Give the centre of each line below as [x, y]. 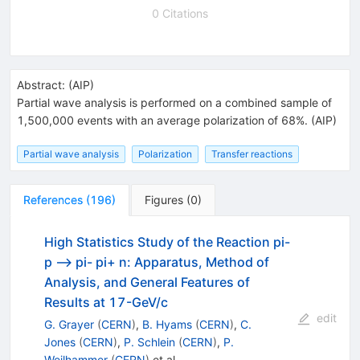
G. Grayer [69, 324]
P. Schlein [149, 342]
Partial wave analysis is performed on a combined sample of [174, 102]
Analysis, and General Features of [147, 282]
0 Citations [180, 13]
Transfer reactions [252, 153]
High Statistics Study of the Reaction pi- [167, 241]
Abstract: [41, 84]
